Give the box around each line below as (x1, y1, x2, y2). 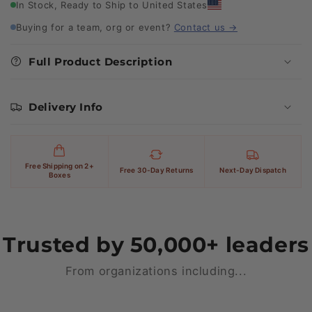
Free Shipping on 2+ (24, 161, 94, 170)
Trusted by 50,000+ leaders (3, 231, 309, 258)
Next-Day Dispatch (219, 166, 286, 174)
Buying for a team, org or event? (16, 21, 174, 33)
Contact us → (173, 21, 238, 33)
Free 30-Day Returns (119, 166, 194, 174)
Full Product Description (29, 54, 173, 68)
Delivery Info (29, 100, 103, 114)
